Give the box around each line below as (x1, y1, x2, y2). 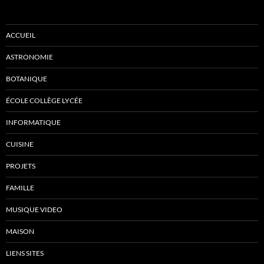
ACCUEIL (6, 31, 35, 39)
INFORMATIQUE (6, 118, 61, 127)
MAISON (6, 227, 34, 236)
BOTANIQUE (6, 74, 47, 83)
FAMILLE (6, 183, 34, 192)
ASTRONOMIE (6, 52, 53, 61)
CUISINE (6, 140, 34, 148)
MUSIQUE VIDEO (6, 205, 62, 214)
